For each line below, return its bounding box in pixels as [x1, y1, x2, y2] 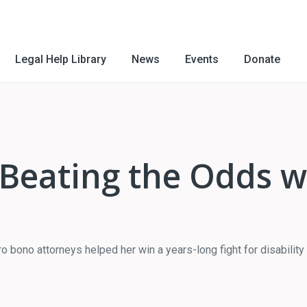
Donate [244, 53, 280, 66]
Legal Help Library [15, 53, 106, 66]
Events [185, 53, 219, 66]
